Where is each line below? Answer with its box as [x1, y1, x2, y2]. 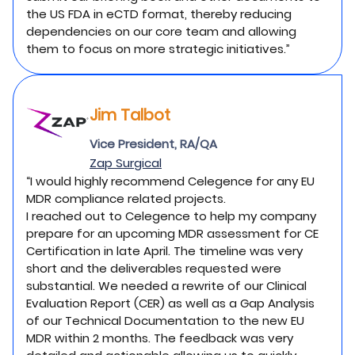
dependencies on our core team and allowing [26, 23, 296, 40]
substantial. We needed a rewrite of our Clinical [26, 277, 307, 294]
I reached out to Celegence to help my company [26, 208, 316, 224]
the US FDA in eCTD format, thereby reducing [26, 6, 292, 22]
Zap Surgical [90, 155, 162, 171]
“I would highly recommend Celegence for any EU [26, 173, 315, 189]
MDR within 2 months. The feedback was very [26, 330, 293, 346]
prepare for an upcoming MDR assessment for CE [26, 225, 319, 242]
